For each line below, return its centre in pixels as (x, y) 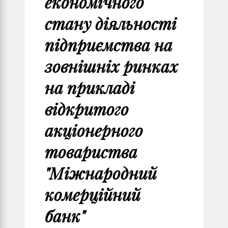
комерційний (93, 195)
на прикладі (90, 88)
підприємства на (109, 45)
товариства (91, 152)
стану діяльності (111, 24)
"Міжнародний (101, 173)
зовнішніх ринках (111, 66)
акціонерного (94, 131)
